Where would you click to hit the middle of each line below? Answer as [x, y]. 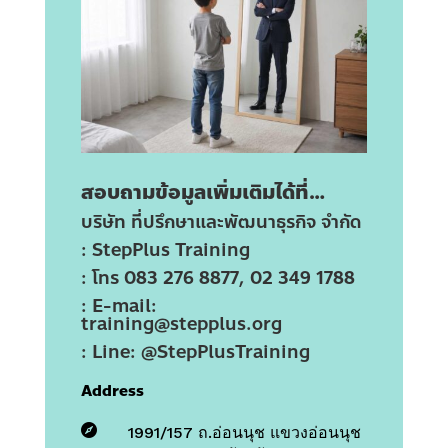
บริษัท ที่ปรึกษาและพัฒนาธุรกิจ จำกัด [220, 222]
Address [112, 391]
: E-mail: [118, 306]
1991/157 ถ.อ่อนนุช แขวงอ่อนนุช [244, 433]
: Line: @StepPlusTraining [195, 352]
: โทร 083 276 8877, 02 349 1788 [217, 278]
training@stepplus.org [183, 324]
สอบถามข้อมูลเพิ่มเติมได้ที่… [202, 193]
